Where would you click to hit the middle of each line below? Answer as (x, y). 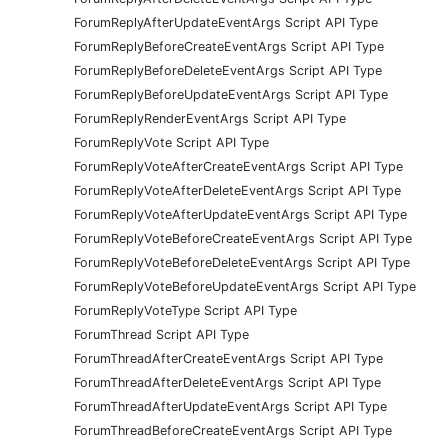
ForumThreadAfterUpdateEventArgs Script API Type (230, 406)
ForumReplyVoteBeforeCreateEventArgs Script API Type (243, 238)
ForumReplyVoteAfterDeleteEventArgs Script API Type (237, 190)
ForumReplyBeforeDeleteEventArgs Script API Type (228, 70)
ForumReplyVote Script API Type (171, 142)
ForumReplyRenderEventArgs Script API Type (210, 118)
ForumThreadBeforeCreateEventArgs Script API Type (233, 430)
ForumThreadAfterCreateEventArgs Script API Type (228, 358)
